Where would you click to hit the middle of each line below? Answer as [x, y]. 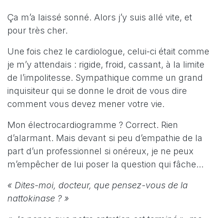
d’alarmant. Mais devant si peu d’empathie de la [105, 138]
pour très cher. [37, 30]
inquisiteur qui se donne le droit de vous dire [97, 91]
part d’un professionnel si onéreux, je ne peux [100, 151]
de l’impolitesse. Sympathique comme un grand [105, 77]
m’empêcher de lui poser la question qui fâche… [106, 164]
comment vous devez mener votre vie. [86, 104]
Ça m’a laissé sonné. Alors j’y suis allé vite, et [100, 17]
